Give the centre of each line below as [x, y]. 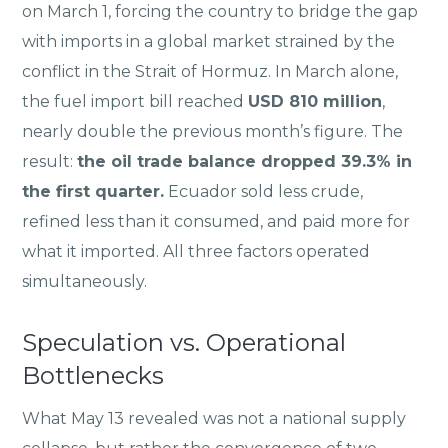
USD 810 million [315, 101]
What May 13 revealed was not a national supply [214, 418]
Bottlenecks [93, 375]
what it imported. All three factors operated [196, 251]
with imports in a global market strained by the [209, 41]
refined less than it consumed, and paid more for [216, 221]
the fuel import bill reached [135, 101]
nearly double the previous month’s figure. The [213, 131]
